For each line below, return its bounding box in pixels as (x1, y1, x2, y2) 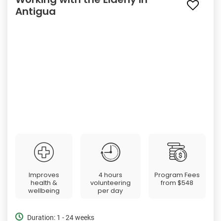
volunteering (90, 179, 131, 187)
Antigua (15, 4, 56, 19)
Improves (28, 171, 59, 180)
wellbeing (28, 186, 60, 195)
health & (30, 179, 57, 187)
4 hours (98, 171, 122, 180)
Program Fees (154, 171, 200, 180)
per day (98, 186, 123, 195)
